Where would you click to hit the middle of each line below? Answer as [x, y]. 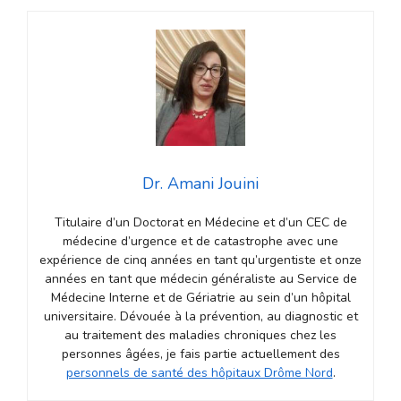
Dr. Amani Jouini [200, 183]
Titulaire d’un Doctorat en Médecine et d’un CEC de [200, 222]
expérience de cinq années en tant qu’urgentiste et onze [200, 260]
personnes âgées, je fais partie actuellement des [200, 354]
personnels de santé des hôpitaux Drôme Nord [199, 372]
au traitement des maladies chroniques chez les [200, 335]
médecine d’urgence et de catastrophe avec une [200, 241]
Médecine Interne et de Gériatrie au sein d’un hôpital [200, 297]
